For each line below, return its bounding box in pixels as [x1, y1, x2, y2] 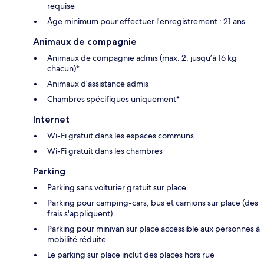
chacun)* [47, 63, 80, 74]
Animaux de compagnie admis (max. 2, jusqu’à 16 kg [47, 52, 237, 64]
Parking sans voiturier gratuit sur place [47, 182, 186, 193]
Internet [33, 114, 70, 126]
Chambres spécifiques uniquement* [47, 94, 180, 105]
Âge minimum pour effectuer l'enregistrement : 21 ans [47, 16, 245, 27]
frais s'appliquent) [47, 208, 113, 219]
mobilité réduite [47, 234, 106, 245]
